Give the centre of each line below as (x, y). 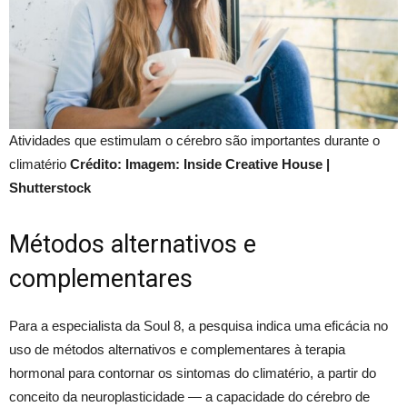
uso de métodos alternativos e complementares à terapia (177, 349)
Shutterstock (50, 187)
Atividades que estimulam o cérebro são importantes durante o (194, 140)
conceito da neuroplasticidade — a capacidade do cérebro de (189, 396)
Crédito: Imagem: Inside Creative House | (200, 164)
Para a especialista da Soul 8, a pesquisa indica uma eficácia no (199, 325)
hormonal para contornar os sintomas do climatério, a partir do (193, 372)
